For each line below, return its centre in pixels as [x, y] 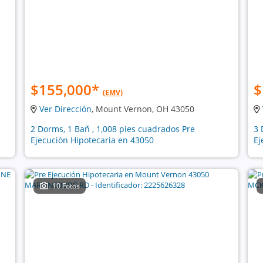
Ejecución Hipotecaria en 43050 [92, 140]
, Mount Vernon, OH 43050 [143, 109]
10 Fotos [66, 186]
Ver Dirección [65, 109]
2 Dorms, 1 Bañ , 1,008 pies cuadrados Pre [112, 129]
